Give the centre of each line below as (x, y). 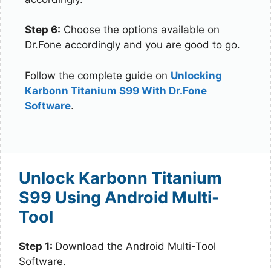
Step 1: (37, 246)
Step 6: (43, 30)
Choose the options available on (140, 30)
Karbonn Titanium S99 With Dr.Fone (116, 90)
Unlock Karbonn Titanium (120, 178)
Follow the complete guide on (98, 75)
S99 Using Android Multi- (119, 197)
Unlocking (196, 75)
